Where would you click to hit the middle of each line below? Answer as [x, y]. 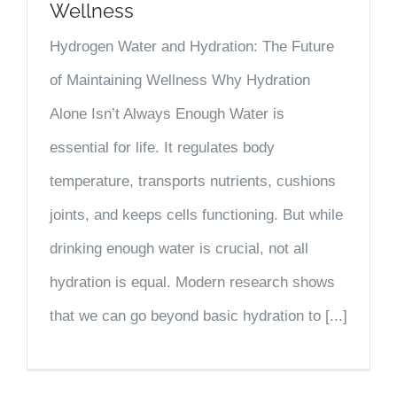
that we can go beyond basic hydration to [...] [198, 316]
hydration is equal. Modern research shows [192, 283]
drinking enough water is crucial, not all [179, 249]
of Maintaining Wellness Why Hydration [180, 81]
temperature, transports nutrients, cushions [193, 182]
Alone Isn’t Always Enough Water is [167, 114]
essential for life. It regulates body [162, 148]
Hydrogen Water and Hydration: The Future [192, 47]
